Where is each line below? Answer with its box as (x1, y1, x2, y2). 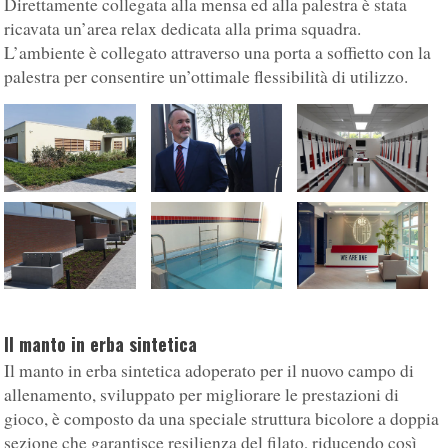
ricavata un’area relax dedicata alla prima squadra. (4, 17, 362, 41)
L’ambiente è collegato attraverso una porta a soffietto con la (4, 41, 432, 65)
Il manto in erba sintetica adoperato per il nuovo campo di (4, 359, 415, 383)
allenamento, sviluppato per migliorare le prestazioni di (4, 383, 400, 407)
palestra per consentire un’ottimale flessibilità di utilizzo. (4, 65, 409, 89)
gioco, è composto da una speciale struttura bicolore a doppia (4, 407, 440, 431)
